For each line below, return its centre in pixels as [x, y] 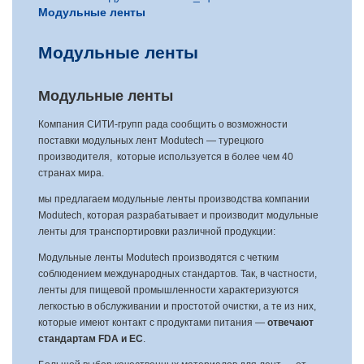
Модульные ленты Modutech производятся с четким [158, 258]
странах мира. [71, 173]
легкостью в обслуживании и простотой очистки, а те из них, [177, 306]
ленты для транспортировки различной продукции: [157, 232]
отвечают [290, 323]
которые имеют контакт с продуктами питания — [153, 323]
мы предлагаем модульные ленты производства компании [174, 199]
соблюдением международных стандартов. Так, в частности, [178, 274]
